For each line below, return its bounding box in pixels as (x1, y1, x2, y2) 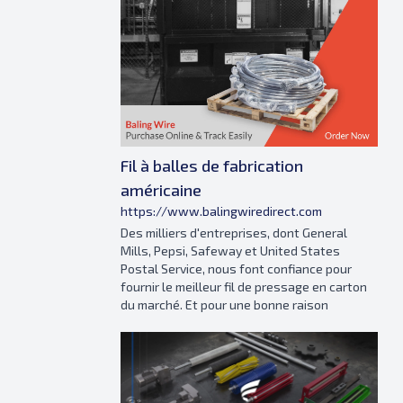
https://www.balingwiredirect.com (121, 202, 322, 219)
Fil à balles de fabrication (121, 155, 303, 175)
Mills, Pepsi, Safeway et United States (121, 242, 340, 258)
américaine (121, 179, 201, 200)
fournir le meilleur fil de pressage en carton (121, 278, 367, 294)
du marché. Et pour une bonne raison (121, 296, 328, 312)
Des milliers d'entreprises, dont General (121, 224, 347, 240)
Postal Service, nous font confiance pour (121, 260, 352, 276)
